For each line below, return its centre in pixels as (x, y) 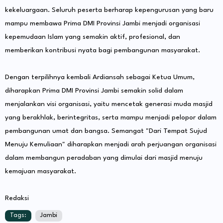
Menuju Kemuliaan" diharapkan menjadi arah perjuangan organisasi (111, 145)
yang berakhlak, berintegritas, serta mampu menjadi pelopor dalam (111, 118)
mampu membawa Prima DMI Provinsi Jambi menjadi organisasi (103, 24)
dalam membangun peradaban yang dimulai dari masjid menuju (104, 158)
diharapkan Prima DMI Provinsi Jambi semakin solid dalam (94, 91)
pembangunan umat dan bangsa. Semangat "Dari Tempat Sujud (106, 131)
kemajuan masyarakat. (41, 171)
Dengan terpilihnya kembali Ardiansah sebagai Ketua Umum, (100, 77)
